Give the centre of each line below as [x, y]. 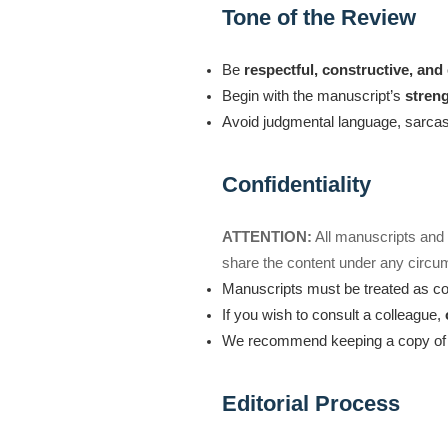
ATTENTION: [267, 236]
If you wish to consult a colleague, [333, 314]
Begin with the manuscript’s [313, 95]
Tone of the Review [319, 17]
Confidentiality [296, 184]
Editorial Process [311, 403]
